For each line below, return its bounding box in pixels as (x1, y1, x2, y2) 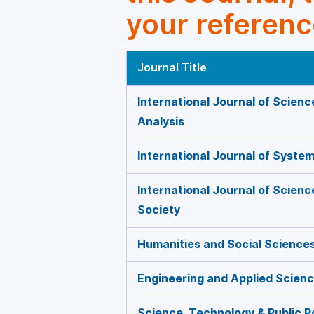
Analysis (137, 115, 184, 128)
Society (137, 203, 180, 217)
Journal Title (137, 61, 207, 74)
